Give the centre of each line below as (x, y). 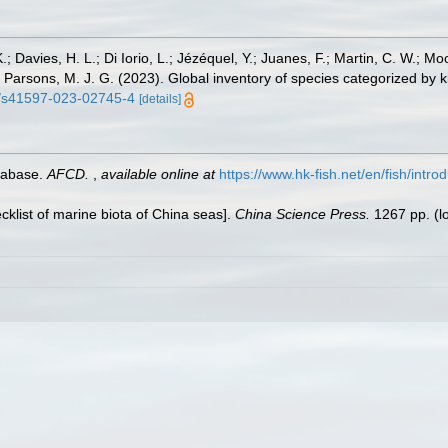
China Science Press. (302, 214)
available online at (158, 174)
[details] (160, 99)
